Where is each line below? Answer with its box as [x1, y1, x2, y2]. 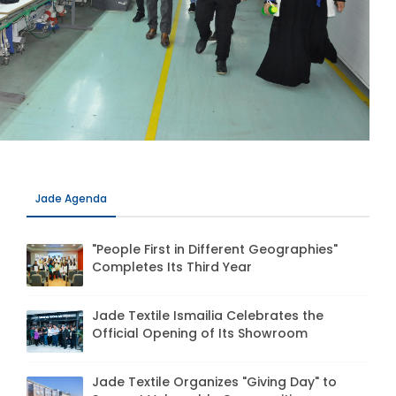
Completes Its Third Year [92, 257, 252, 276]
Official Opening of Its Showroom [92, 324, 308, 342]
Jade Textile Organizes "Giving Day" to [92, 372, 337, 391]
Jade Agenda [35, 190, 107, 206]
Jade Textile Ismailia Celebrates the [92, 306, 324, 324]
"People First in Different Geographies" [92, 240, 338, 258]
